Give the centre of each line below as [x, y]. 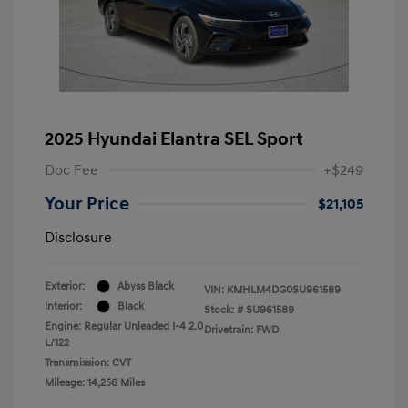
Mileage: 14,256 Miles [95, 382]
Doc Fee [71, 170]
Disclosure [78, 237]
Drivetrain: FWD [241, 330]
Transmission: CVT [88, 362]
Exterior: [65, 286]
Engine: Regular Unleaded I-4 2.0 [124, 326]
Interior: [63, 306]
